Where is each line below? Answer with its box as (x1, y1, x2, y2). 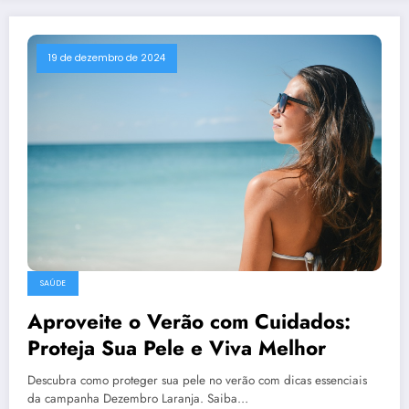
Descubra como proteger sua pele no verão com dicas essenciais (27, 372, 367, 390)
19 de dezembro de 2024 (48, 50, 165, 65)
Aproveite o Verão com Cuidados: (27, 307, 351, 337)
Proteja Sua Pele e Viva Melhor (27, 333, 326, 363)
